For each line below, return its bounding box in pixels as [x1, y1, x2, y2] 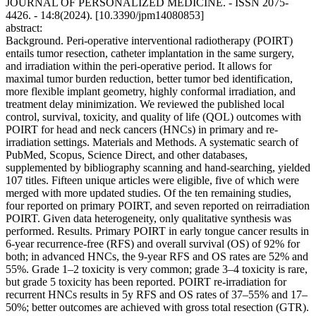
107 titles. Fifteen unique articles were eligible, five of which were [6, 174, 299, 187]
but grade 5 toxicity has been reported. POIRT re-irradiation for [6, 276, 286, 288]
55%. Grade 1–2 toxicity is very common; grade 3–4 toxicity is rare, [6, 263, 308, 276]
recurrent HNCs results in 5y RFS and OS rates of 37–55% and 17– [6, 288, 308, 301]
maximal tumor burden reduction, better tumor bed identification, [6, 73, 293, 85]
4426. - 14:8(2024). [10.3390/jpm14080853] [6, 9, 204, 22]
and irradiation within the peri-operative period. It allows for [6, 60, 272, 73]
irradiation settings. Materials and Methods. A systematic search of [6, 136, 298, 149]
